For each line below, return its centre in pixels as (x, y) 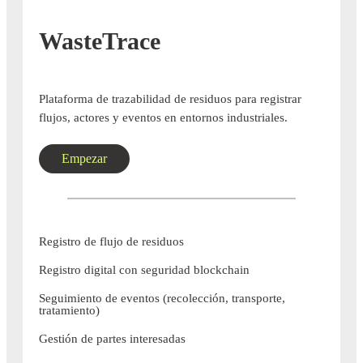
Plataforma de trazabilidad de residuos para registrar (170, 99)
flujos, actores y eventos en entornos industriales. (163, 118)
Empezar (84, 159)
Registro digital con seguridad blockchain (144, 270)
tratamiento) (69, 311)
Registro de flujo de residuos (111, 242)
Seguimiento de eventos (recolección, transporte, (162, 299)
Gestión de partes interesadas (112, 339)
